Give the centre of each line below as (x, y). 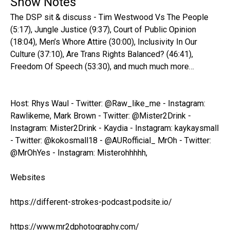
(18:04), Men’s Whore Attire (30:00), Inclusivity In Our (104, 42)
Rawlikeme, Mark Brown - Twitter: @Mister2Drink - (101, 116)
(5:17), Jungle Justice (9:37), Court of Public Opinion (103, 29)
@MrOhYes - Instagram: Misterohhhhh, (79, 152)
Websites (28, 177)
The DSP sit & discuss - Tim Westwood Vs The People (109, 17)
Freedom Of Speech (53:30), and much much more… (102, 66)
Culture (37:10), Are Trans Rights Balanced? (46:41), (102, 54)
